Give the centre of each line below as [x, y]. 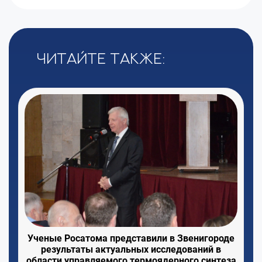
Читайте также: [101, 58]
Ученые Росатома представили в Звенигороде [131, 238]
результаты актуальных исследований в [131, 249]
